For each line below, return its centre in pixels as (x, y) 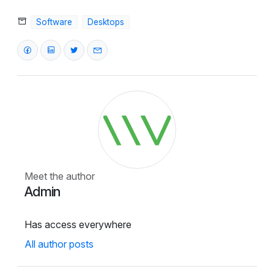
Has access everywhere (78, 225)
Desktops (106, 22)
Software (54, 22)
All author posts (59, 244)
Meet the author (60, 176)
